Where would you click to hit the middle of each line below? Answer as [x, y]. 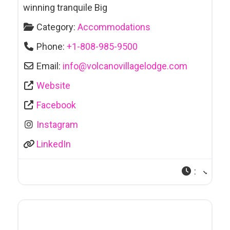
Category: [57, 27]
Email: [50, 66]
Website [54, 86]
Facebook [56, 105]
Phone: [52, 47]
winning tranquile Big [65, 8]
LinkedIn [54, 144]
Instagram [57, 125]
